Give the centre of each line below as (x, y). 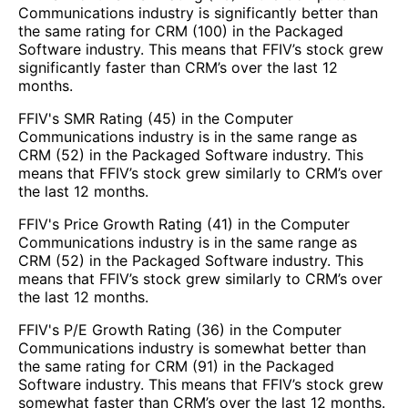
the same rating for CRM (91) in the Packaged (176, 367)
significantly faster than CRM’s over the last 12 (178, 68)
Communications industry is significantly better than (198, 13)
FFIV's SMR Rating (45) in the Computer (156, 119)
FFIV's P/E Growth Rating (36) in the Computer (180, 330)
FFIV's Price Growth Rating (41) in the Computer (184, 224)
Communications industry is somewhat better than (192, 348)
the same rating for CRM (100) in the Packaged (181, 31)
